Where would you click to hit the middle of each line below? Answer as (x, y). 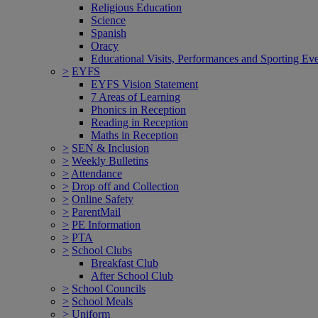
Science (108, 20)
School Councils (109, 288)
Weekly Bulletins (110, 160)
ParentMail (96, 212)
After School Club (132, 275)
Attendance (97, 173)
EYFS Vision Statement (144, 84)
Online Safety (103, 199)
